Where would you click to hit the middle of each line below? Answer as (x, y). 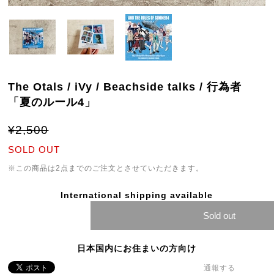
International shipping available (137, 195)
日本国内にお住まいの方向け (137, 248)
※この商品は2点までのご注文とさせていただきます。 (106, 168)
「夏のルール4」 (52, 102)
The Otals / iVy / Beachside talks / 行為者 (125, 87)
